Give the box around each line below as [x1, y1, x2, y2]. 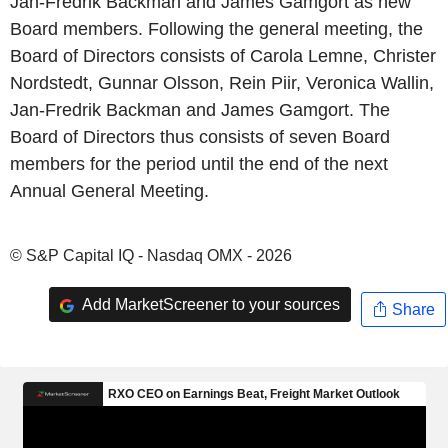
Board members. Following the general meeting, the [10, 19, 423, 39]
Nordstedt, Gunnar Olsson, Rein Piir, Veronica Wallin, [10, 73, 434, 93]
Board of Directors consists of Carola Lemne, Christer [10, 46, 436, 66]
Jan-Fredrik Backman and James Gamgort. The [10, 100, 390, 120]
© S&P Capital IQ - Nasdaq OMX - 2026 [10, 247, 292, 264]
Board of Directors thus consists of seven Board [10, 127, 390, 147]
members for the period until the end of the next [10, 154, 388, 174]
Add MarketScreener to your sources [78, 295, 340, 313]
